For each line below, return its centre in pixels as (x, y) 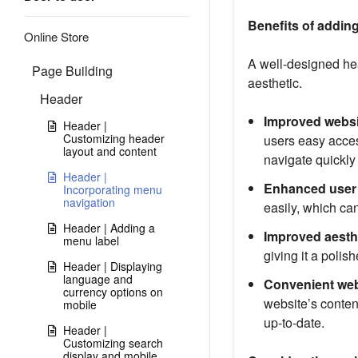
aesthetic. (274, 83)
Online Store (56, 36)
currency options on (113, 292)
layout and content (110, 151)
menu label (91, 241)
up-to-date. (294, 323)
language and (98, 279)
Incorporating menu (113, 189)
